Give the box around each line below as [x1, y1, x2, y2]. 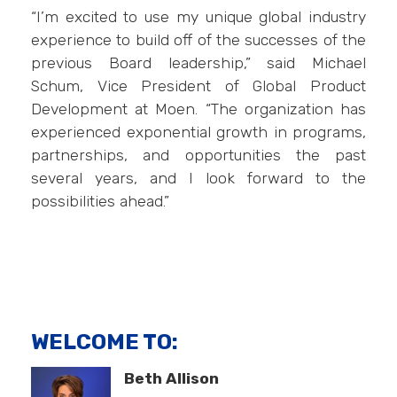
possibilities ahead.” [31, 192, 169, 210]
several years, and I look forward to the [31, 169, 366, 187]
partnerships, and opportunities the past [31, 146, 366, 164]
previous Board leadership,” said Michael [31, 54, 366, 72]
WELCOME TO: [31, 329, 178, 354]
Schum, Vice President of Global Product [31, 77, 366, 95]
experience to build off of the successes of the [31, 31, 366, 49]
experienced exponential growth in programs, [31, 123, 366, 141]
